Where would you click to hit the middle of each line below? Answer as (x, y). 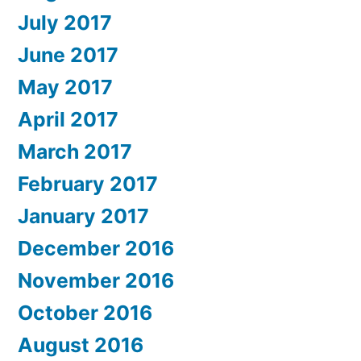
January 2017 (83, 216)
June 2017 (68, 55)
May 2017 (65, 87)
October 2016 (85, 313)
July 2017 (65, 23)
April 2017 (68, 120)
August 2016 (81, 345)
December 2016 (96, 249)
